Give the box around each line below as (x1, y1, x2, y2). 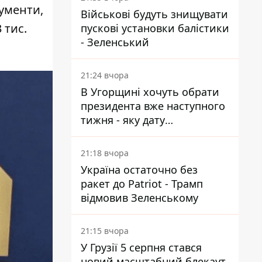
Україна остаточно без (81, 163, 198, 177)
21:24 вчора (81, 70, 129, 81)
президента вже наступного (81, 99, 225, 113)
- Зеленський (81, 35, 149, 49)
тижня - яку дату (81, 113, 165, 127)
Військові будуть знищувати (81, 7, 228, 21)
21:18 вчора (81, 147, 129, 158)
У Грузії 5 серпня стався (81, 240, 202, 254)
